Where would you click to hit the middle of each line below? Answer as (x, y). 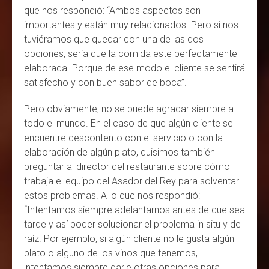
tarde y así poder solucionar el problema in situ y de (132, 224)
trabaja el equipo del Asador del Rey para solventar (131, 181)
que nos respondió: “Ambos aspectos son (112, 10)
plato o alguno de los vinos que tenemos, (111, 253)
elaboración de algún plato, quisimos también (119, 152)
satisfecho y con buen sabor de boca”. (107, 82)
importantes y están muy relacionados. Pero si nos (131, 25)
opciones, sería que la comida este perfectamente (131, 53)
